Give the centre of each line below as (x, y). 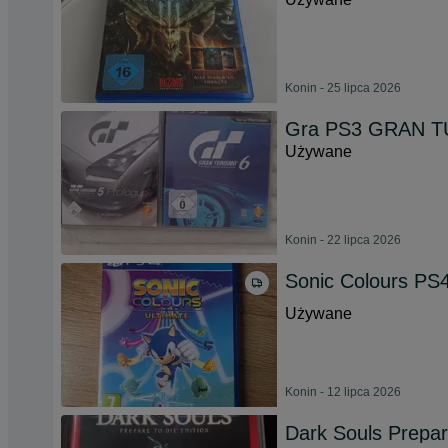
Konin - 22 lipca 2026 (343, 240)
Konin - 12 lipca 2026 (343, 392)
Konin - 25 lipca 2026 (343, 88)
